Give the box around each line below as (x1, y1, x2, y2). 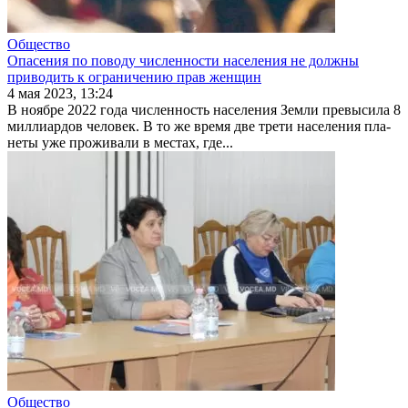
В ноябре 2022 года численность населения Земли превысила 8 (7, 101, 401, 117)
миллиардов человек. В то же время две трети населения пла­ (7, 117, 391, 134)
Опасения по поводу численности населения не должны (7, 52, 359, 68)
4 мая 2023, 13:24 (7, 85, 113, 101)
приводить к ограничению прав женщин (7, 68, 261, 85)
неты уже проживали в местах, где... (7, 134, 233, 150)
